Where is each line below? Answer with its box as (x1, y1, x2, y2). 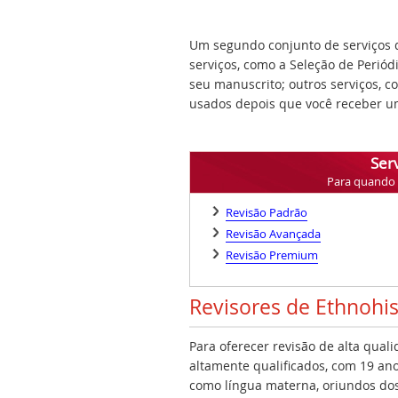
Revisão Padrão (226, 203, 307, 220)
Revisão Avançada (226, 225, 321, 242)
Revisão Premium (226, 246, 318, 263)
